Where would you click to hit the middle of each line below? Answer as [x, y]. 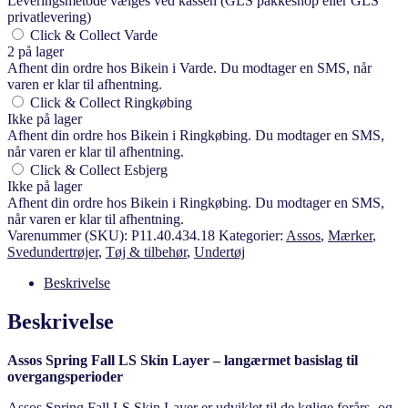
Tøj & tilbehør [146, 251]
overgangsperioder [65, 376]
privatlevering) [49, 16]
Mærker [350, 235]
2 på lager [36, 51]
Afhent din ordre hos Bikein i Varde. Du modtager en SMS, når [189, 67]
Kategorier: [252, 235]
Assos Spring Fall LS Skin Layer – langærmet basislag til [183, 360]
